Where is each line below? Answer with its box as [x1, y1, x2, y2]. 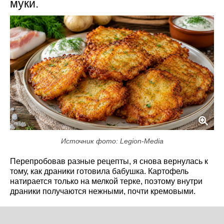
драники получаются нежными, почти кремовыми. [10, 187, 195, 196]
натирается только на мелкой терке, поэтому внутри [10, 177, 202, 186]
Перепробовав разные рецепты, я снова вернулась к [10, 157, 208, 166]
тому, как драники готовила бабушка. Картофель [10, 167, 188, 176]
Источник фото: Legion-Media [60, 137, 163, 145]
